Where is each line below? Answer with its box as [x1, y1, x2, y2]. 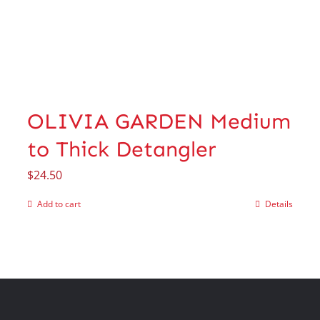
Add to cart [37, 198, 81, 211]
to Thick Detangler [27, 136, 217, 163]
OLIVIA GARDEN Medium [27, 109, 291, 135]
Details [264, 198, 293, 211]
